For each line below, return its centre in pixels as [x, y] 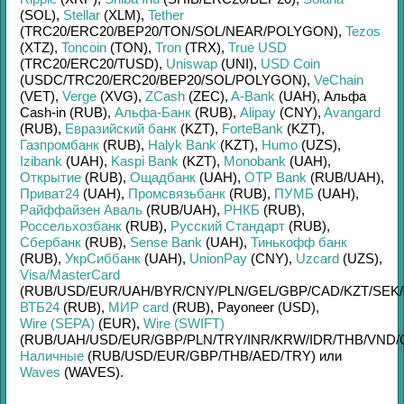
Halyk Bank [182, 145]
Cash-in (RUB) [64, 112]
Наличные [52, 356]
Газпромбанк [60, 145]
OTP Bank [275, 177]
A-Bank [253, 96]
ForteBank [252, 129]
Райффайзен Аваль [81, 210]
